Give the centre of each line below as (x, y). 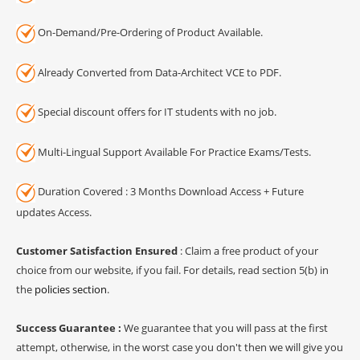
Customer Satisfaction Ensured (97, 250)
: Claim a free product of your (248, 250)
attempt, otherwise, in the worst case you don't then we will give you (180, 347)
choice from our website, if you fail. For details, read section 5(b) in (172, 270)
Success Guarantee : (70, 327)
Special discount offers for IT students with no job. (156, 112)
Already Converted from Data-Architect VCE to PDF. (158, 72)
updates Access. (54, 212)
